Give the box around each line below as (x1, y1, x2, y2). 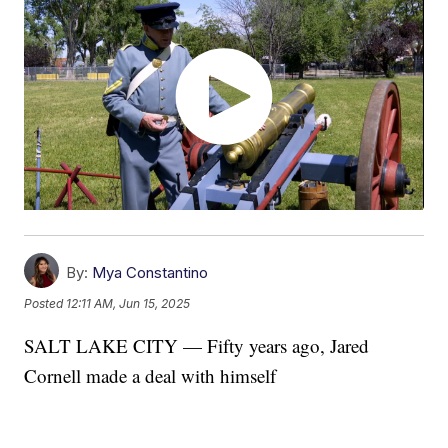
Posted (24, 296, 67, 312)
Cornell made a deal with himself (24, 363, 277, 389)
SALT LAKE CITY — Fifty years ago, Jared (24, 333, 370, 359)
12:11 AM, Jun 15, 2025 (66, 296, 191, 312)
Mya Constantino (92, 263, 209, 283)
